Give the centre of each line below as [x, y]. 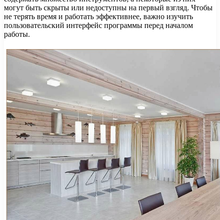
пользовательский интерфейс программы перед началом [98, 26]
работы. [17, 34]
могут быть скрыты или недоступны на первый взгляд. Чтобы [108, 8]
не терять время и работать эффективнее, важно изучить [98, 17]
